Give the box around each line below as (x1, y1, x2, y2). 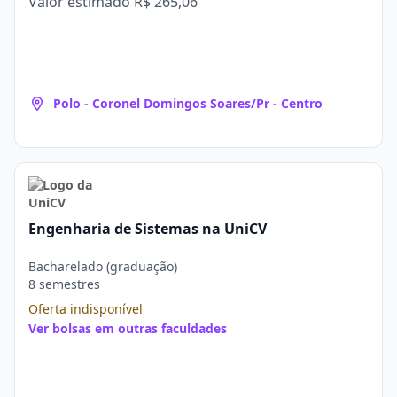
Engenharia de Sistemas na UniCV (28, 219, 267, 238)
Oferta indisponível (28, 300, 143, 317)
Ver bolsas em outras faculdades (28, 320, 227, 337)
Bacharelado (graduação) (28, 258, 177, 275)
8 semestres (28, 276, 100, 292)
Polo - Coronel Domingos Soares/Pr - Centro (53, 95, 323, 112)
